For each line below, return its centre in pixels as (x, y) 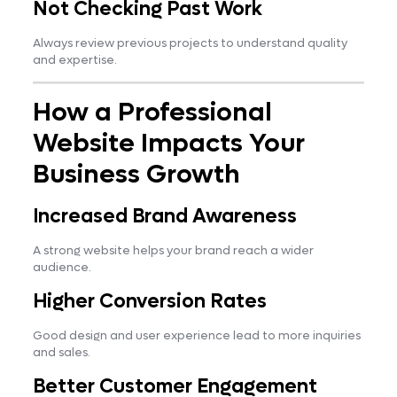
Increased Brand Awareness (164, 216)
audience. (62, 267)
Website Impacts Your (168, 143)
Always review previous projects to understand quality (190, 43)
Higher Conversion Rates (149, 301)
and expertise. (74, 59)
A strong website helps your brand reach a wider (173, 250)
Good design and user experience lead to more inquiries (196, 335)
